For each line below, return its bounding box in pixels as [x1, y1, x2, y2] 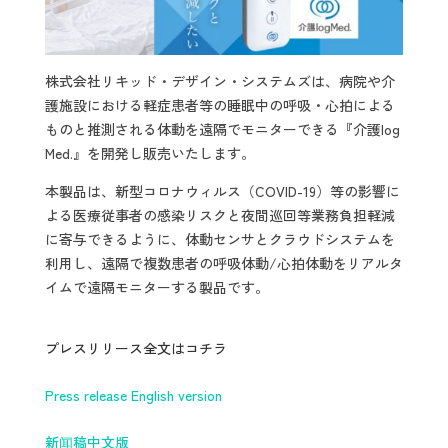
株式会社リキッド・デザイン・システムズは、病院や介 [44, 71, 395, 92]
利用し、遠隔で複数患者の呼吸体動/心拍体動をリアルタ [44, 253, 403, 274]
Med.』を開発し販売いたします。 [44, 143, 255, 164]
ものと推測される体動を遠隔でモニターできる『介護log [44, 119, 400, 140]
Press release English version [44, 385, 222, 406]
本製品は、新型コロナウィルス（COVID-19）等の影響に [44, 181, 400, 202]
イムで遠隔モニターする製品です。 [44, 277, 269, 298]
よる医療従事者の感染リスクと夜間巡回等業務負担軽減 [44, 205, 395, 226]
